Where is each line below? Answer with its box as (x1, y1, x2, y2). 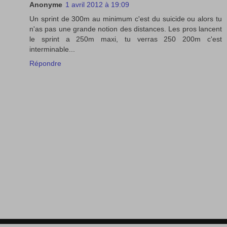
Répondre (29, 59, 61, 67)
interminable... (29, 45, 75, 53)
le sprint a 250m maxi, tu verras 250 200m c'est (29, 34, 222, 43)
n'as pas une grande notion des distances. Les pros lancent (29, 24, 222, 33)
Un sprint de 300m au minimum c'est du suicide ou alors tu (29, 14, 222, 23)
